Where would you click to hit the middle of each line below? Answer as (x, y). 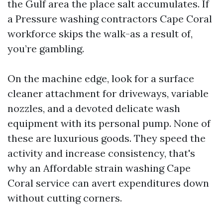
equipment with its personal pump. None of (109, 123)
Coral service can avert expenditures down (108, 183)
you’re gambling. (46, 49)
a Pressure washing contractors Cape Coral (110, 19)
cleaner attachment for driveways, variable (108, 93)
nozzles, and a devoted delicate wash (94, 108)
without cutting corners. (65, 198)
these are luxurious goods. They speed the (107, 138)
